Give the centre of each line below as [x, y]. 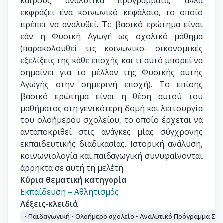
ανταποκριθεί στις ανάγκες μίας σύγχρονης [111, 132]
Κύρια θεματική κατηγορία [74, 179]
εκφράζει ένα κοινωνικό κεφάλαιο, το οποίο [111, 12]
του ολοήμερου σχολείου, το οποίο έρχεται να [111, 120]
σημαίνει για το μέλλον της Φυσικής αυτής [111, 72]
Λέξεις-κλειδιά [49, 203]
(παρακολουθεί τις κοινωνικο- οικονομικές [111, 48]
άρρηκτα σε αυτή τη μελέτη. [73, 167]
